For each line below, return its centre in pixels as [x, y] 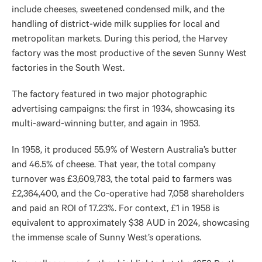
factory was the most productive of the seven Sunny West [129, 54]
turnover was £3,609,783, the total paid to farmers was [122, 180]
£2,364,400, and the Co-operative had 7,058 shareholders [128, 195]
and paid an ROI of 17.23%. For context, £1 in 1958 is [116, 209]
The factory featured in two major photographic [109, 95]
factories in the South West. [68, 69]
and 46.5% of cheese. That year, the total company [114, 166]
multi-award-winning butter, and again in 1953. [106, 125]
